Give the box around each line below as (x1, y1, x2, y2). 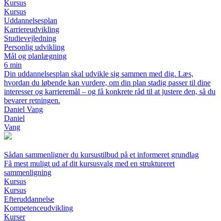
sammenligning (4, 168, 51, 177)
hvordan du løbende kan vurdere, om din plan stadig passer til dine (4, 78, 211, 87)
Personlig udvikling (4, 43, 65, 52)
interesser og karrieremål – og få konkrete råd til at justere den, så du (4, 87, 216, 96)
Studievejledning (4, 34, 56, 43)
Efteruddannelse (4, 195, 54, 204)
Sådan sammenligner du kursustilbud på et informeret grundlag (4, 150, 199, 159)
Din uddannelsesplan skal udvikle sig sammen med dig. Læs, (4, 70, 193, 78)
